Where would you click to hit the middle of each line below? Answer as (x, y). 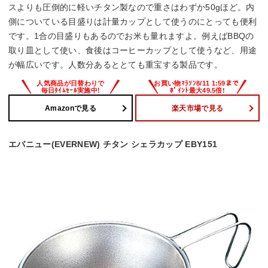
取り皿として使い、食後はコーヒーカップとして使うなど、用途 (133, 51)
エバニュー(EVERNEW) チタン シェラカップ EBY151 (113, 144)
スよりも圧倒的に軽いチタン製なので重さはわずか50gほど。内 (132, 7)
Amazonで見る (71, 108)
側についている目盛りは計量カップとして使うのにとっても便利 (133, 22)
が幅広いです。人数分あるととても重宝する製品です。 (116, 65)
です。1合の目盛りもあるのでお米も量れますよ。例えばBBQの (131, 36)
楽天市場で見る (197, 108)
